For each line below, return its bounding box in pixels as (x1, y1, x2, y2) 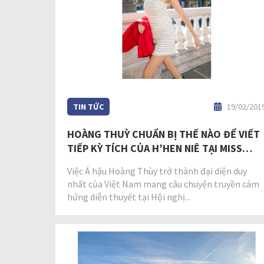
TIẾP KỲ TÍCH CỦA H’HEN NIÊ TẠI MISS (67, 141, 242, 156)
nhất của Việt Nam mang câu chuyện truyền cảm (67, 178, 259, 190)
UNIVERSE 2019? (67, 156, 144, 170)
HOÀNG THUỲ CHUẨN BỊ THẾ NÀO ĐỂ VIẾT (67, 127, 260, 141)
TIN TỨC (73, 101, 104, 113)
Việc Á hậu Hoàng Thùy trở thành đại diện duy (67, 165, 247, 177)
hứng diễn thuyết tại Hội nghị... (67, 191, 190, 203)
